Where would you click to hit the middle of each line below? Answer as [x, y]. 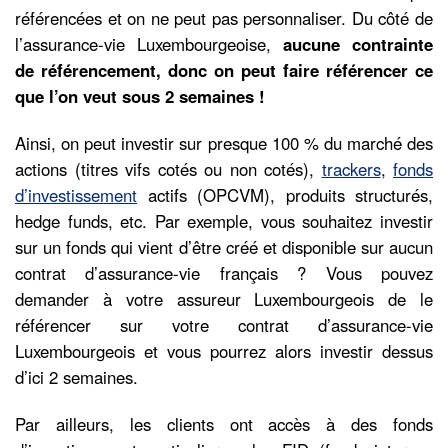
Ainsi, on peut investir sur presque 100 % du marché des [224, 142]
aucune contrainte [358, 43]
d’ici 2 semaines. [76, 376]
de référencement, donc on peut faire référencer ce [224, 69]
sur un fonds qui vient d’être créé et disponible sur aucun [224, 246]
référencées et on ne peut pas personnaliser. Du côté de [224, 17]
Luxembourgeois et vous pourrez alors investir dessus [224, 350]
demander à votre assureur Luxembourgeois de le [224, 298]
